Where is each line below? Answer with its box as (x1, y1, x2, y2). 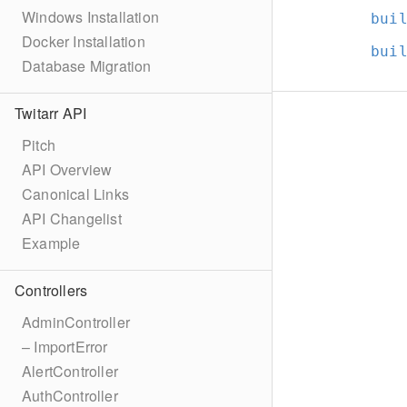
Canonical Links (22, 184, 129, 204)
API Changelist (22, 208, 122, 229)
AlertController (22, 361, 118, 382)
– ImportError (22, 336, 108, 357)
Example (22, 233, 81, 253)
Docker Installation (22, 31, 145, 52)
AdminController (22, 312, 130, 333)
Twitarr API (15, 103, 87, 124)
